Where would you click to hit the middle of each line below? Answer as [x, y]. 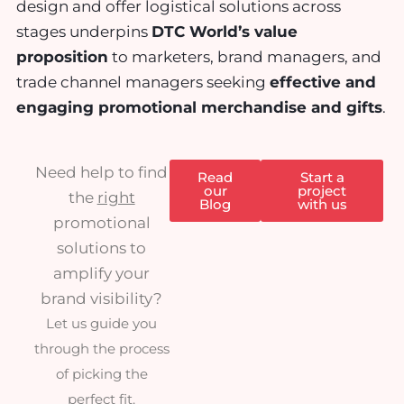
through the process [101, 348]
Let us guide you [102, 323]
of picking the [101, 373]
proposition [62, 57]
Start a [322, 177]
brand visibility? [102, 298]
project [322, 190]
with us [322, 204]
